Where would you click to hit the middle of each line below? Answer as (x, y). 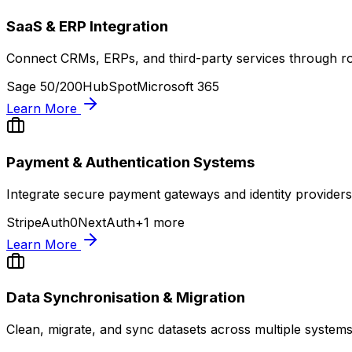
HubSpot (110, 87)
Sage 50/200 (44, 87)
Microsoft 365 (178, 87)
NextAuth (106, 222)
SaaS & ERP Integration (87, 27)
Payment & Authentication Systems (130, 162)
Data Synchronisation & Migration (126, 298)
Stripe (24, 222)
